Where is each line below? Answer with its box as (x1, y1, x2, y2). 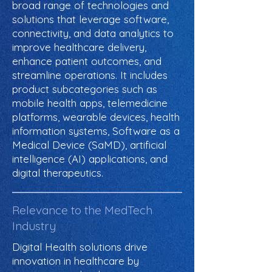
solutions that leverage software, (12, 13, 169, 25)
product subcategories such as (12, 83, 157, 95)
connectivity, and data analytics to (12, 27, 174, 39)
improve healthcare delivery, (12, 41, 146, 53)
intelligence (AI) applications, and (12, 152, 168, 165)
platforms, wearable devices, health (12, 110, 180, 123)
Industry (12, 219, 56, 233)
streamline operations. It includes (12, 69, 168, 81)
